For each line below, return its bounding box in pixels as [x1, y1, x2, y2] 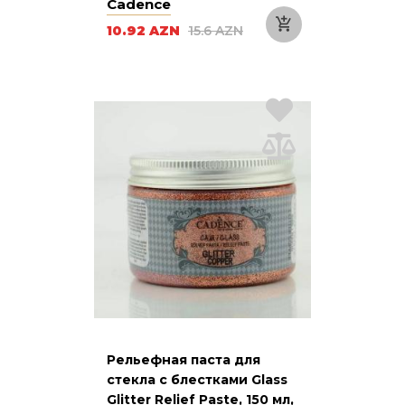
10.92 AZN [107, 22, 184, 39]
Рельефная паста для [107, 351, 260, 368]
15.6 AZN [188, 22, 243, 39]
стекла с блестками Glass [107, 371, 287, 388]
